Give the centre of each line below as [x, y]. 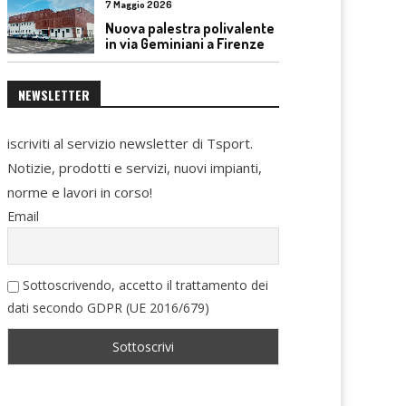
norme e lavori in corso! [80, 192]
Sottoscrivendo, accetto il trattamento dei [144, 285]
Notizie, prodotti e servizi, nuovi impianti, [135, 168]
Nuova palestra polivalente [190, 28]
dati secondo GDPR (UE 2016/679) [108, 308]
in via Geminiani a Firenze [185, 43]
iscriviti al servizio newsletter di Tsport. [130, 143]
